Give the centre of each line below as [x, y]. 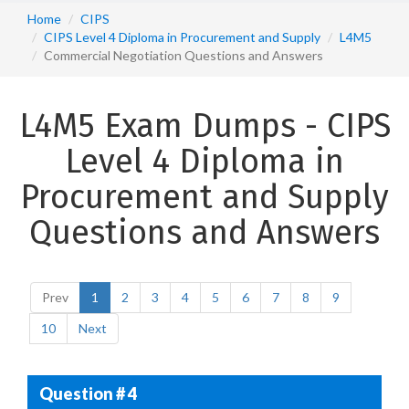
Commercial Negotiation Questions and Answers [184, 55]
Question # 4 [88, 393]
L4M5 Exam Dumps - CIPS [204, 126]
